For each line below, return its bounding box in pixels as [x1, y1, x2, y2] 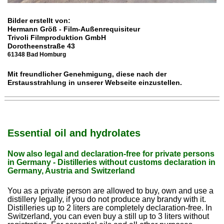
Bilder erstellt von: [7, 16, 71, 25]
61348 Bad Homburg [7, 51, 66, 58]
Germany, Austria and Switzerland [7, 166, 135, 175]
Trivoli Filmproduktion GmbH [7, 33, 106, 42]
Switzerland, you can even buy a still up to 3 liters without [7, 212, 209, 221]
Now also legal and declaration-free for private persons [7, 149, 215, 158]
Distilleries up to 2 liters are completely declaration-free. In [7, 203, 212, 212]
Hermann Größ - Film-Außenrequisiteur [7, 25, 140, 33]
